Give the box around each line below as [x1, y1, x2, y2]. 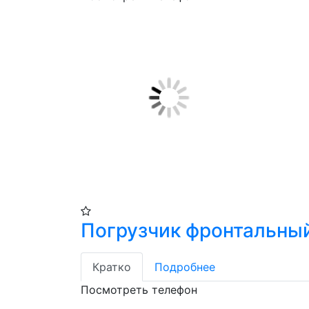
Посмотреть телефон [81, 283, 197, 297]
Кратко [92, 260, 131, 274]
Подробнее [154, 260, 215, 274]
